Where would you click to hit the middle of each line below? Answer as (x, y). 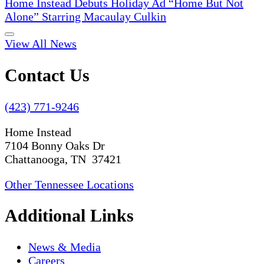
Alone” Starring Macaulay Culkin (85, 16)
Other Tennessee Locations (69, 184)
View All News (41, 43)
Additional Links (69, 216)
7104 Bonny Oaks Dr (55, 145)
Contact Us (47, 75)
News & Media (65, 247)
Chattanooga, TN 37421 (63, 159)
